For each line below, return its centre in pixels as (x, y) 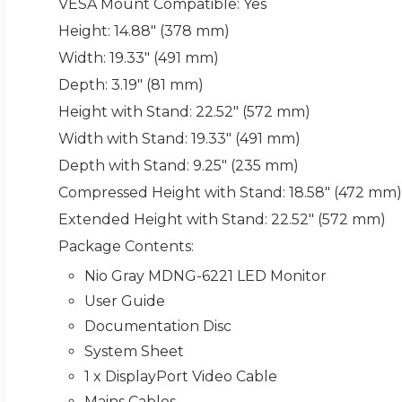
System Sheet (135, 352)
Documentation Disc (158, 327)
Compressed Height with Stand (170, 193)
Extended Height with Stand (161, 220)
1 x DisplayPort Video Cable (181, 377)
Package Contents (124, 247)
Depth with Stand (122, 166)
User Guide (125, 301)
